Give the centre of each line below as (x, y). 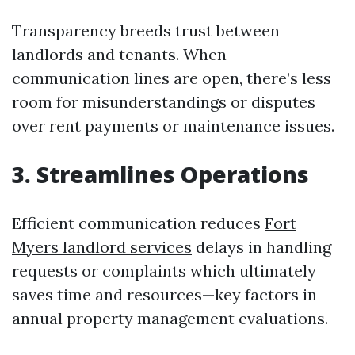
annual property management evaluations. (170, 318)
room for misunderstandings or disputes (164, 102)
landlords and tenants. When (119, 54)
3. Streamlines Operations (160, 174)
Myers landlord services (102, 247)
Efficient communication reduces (138, 223)
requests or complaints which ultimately (164, 271)
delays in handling (261, 247)
